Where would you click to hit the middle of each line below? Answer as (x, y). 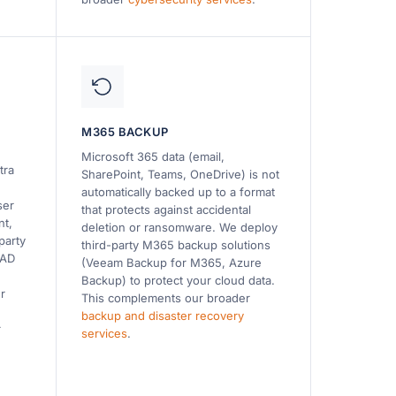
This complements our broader (166, 297)
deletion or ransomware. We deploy (180, 227)
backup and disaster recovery (163, 315)
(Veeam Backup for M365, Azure (172, 262)
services (105, 333)
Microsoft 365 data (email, (153, 156)
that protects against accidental (167, 209)
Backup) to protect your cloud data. (179, 280)
